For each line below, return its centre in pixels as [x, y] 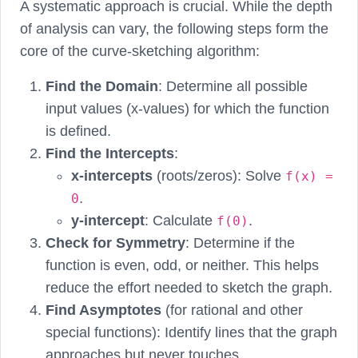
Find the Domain [102, 86]
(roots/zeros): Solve [219, 175]
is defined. [78, 131]
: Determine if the [240, 243]
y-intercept [108, 220]
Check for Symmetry [115, 243]
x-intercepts [112, 175]
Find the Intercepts [110, 153]
